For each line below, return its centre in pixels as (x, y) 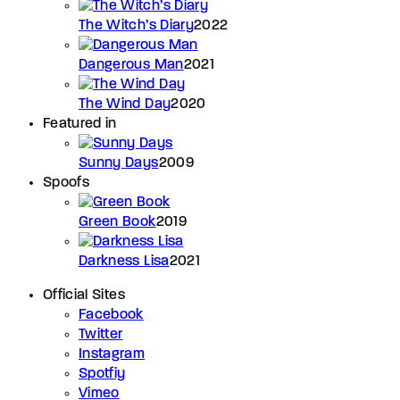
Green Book (117, 222)
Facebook (111, 315)
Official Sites (84, 295)
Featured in (80, 124)
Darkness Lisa (124, 261)
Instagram (112, 354)
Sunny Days (119, 163)
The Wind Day (125, 104)
